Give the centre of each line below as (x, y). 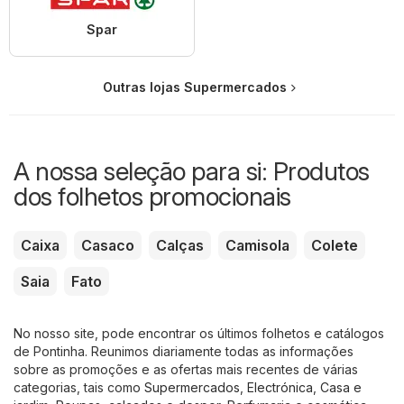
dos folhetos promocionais (152, 197)
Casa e (341, 388)
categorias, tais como (79, 388)
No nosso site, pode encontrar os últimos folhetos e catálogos (199, 334)
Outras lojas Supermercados (195, 87)
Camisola (257, 246)
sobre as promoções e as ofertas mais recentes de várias (186, 370)
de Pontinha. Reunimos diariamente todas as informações (184, 352)
